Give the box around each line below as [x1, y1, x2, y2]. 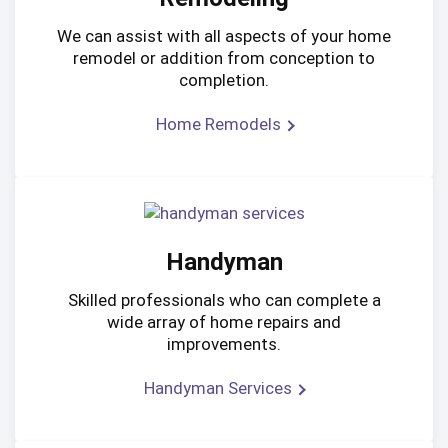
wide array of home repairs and [107, 312, 341, 333]
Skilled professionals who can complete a [67, 290, 381, 311]
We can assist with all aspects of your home [57, 26, 391, 47]
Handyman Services [144, 378, 293, 399]
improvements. [167, 334, 281, 355]
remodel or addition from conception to [73, 48, 375, 69]
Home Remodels [155, 114, 281, 135]
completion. [179, 70, 269, 91]
